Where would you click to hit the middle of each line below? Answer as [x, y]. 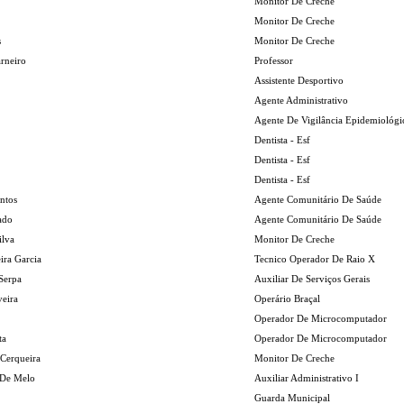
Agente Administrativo [301, 100]
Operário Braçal [287, 298]
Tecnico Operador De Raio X [315, 259]
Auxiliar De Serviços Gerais [312, 279]
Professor [274, 60]
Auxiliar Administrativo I [307, 378]
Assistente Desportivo [299, 80]
